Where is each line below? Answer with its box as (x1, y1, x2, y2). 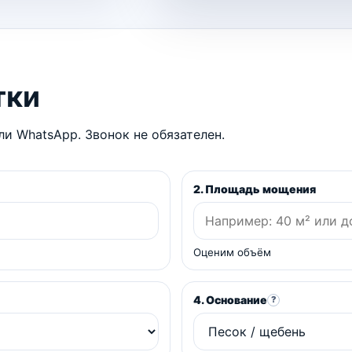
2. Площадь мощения (193, 182, 316, 196)
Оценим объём (193, 246, 271, 259)
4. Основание (193, 293, 267, 307)
